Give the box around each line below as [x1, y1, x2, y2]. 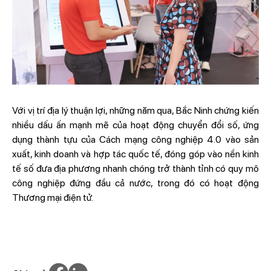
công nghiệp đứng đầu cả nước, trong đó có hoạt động [11, 177, 260, 189]
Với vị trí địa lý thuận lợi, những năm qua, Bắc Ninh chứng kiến [11, 104, 260, 116]
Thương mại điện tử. [11, 191, 95, 203]
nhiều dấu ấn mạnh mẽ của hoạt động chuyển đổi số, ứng [11, 119, 260, 131]
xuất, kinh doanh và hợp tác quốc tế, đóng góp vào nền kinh [11, 148, 260, 160]
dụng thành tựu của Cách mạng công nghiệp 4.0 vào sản [11, 133, 260, 145]
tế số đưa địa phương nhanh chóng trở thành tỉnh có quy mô [11, 162, 260, 174]
